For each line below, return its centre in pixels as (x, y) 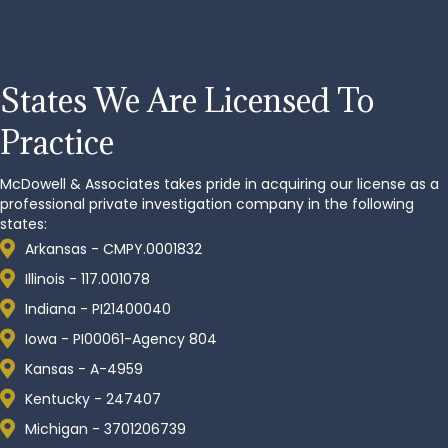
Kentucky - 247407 (93, 399)
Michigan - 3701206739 (105, 429)
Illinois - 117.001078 (87, 279)
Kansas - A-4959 (84, 369)
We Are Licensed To (234, 100)
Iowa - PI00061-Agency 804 (121, 339)
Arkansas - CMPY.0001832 (113, 249)
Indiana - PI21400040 (98, 309)
